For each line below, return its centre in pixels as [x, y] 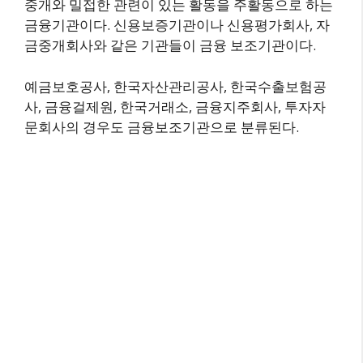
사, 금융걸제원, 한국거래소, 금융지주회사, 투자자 [175, 106]
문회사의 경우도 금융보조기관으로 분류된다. [162, 126]
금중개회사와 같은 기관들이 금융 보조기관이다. [170, 45]
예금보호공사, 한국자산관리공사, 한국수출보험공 [175, 86]
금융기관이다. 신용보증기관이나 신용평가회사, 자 [177, 25]
